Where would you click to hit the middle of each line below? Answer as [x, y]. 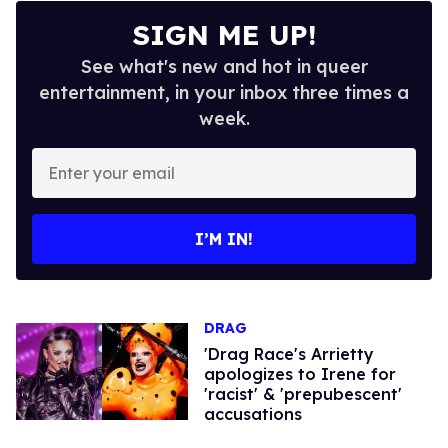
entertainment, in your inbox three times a [224, 92]
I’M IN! [224, 238]
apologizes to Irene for [299, 373]
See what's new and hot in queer [224, 66]
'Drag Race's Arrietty [288, 353]
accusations [252, 413]
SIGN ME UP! [224, 34]
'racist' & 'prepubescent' [302, 393]
